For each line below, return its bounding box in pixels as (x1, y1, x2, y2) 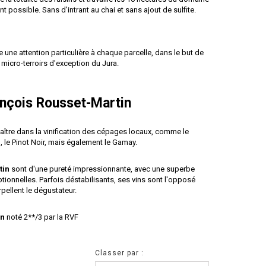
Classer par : (95, 249, 144, 257)
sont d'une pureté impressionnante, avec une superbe (9, 164, 195, 173)
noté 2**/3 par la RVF (5, 213, 78, 221)
